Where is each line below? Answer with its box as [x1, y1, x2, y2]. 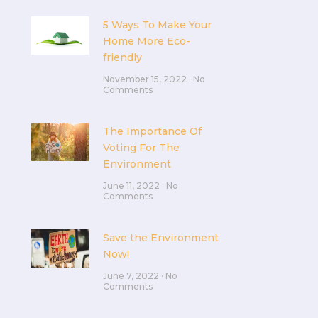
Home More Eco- [102, 35, 190, 48]
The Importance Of [102, 124, 202, 138]
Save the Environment [102, 231, 219, 244]
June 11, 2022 [102, 180, 162, 191]
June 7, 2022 [102, 270, 161, 281]
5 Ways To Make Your [102, 18, 212, 31]
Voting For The [102, 141, 180, 154]
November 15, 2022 [102, 74, 189, 84]
